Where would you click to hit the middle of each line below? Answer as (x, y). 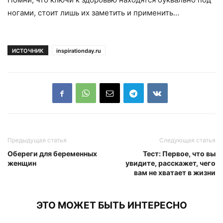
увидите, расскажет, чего (170, 163)
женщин (22, 163)
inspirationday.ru (79, 51)
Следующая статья (187, 140)
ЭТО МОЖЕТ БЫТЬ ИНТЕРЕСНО (111, 206)
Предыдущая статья (37, 140)
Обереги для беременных (52, 154)
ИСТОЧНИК (28, 51)
